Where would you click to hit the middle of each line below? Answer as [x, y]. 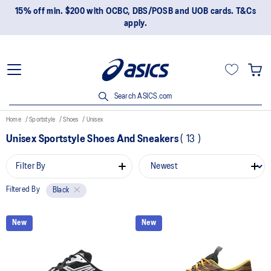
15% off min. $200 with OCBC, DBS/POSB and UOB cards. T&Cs [135, 11]
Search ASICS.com [142, 96]
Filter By [31, 166]
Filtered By [23, 190]
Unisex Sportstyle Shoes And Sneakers [93, 139]
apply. [135, 24]
